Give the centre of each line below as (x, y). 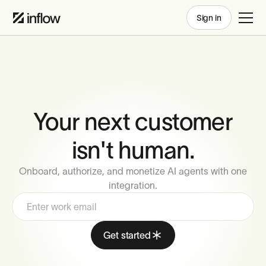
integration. (133, 185)
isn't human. (133, 150)
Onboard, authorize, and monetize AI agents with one (133, 171)
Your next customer (133, 121)
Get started (127, 235)
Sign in (209, 18)
